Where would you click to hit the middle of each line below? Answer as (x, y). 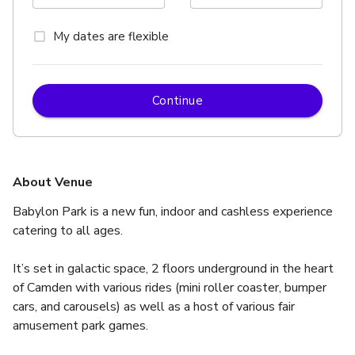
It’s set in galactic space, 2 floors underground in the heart (173, 268)
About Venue (53, 182)
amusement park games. (80, 325)
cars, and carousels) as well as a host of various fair (154, 306)
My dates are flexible (111, 36)
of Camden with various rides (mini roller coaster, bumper (170, 287)
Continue (177, 100)
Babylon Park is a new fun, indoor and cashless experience (173, 211)
